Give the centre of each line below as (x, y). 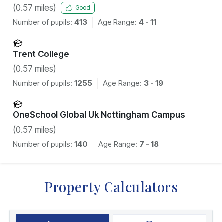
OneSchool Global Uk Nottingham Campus (99, 115)
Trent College (41, 54)
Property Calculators (111, 186)
